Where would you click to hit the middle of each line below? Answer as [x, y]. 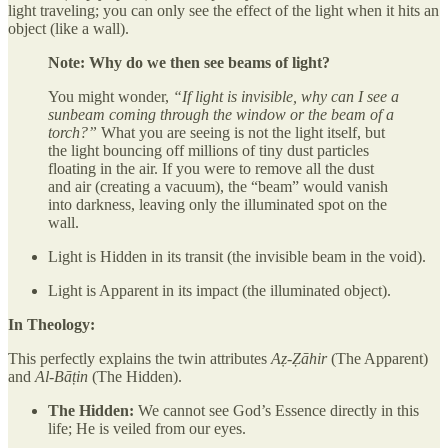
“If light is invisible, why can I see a [286, 96]
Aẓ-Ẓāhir [299, 358]
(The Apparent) [377, 358]
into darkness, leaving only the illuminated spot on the [217, 204]
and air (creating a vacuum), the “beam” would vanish [218, 186]
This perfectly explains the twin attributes [139, 358]
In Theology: [51, 324]
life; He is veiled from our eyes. [147, 428]
